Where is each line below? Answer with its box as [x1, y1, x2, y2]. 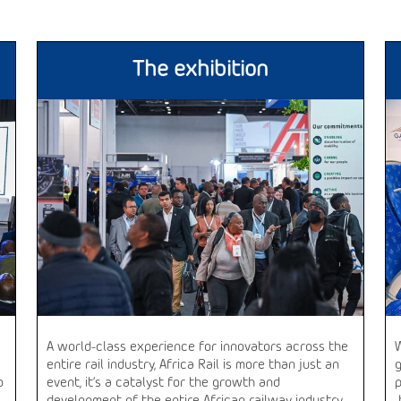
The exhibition [132, 56, 269, 83]
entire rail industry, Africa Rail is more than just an [47, 357, 340, 374]
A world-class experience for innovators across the [47, 339, 349, 356]
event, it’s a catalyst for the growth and [47, 375, 281, 392]
